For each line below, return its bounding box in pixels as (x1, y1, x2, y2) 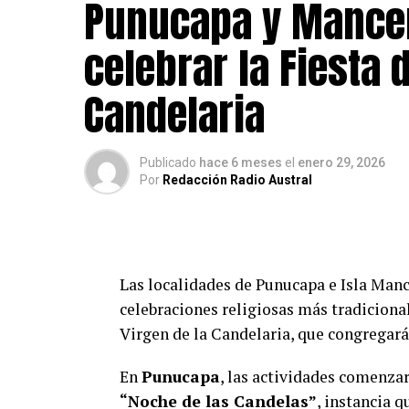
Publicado (140, 155, 196, 170)
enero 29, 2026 (298, 155, 385, 170)
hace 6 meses (199, 155, 282, 170)
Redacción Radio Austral (163, 173, 312, 187)
